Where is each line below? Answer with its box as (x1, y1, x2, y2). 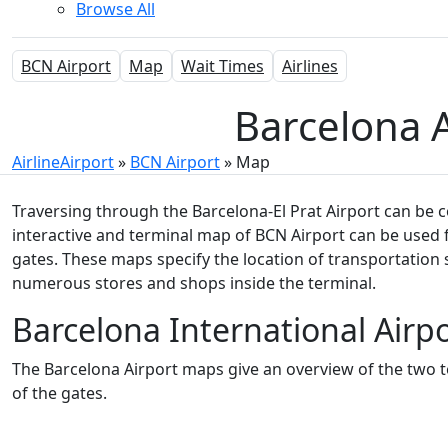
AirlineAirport (12, 151, 114, 173)
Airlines (282, 55, 338, 77)
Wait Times (181, 55, 264, 77)
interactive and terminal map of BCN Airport (12, 224, 345, 246)
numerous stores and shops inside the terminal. (12, 272, 380, 294)
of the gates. (12, 382, 111, 404)
